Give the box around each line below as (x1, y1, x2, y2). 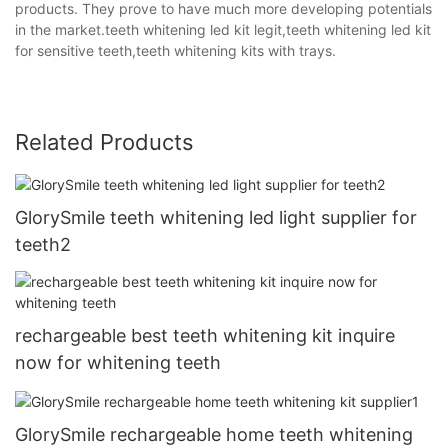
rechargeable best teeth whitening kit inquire (15, 325, 395, 346)
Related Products (15, 128, 194, 155)
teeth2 (15, 233, 71, 255)
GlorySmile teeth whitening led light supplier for (15, 206, 417, 228)
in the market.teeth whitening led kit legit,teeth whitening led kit (15, 20, 431, 38)
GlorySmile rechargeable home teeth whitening (15, 424, 413, 446)
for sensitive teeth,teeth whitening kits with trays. (15, 41, 336, 59)
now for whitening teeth (15, 352, 221, 373)
